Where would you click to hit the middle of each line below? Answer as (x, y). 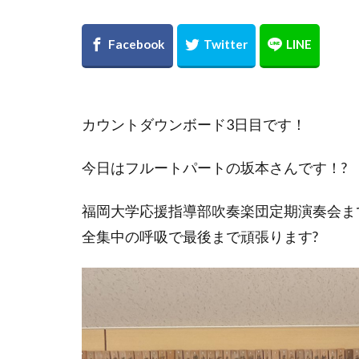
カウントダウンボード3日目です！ (194, 124)
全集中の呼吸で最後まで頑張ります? (200, 236)
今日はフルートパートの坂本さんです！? (214, 167)
